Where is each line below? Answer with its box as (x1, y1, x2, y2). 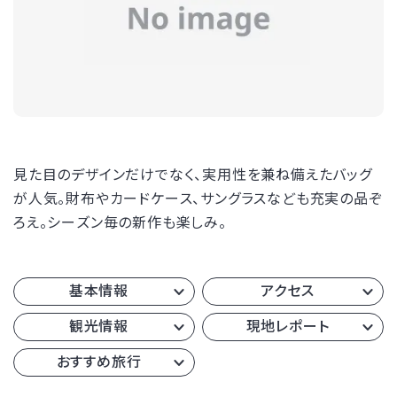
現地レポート (245, 317, 330, 335)
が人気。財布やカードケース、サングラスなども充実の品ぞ (13, 190, 383, 207)
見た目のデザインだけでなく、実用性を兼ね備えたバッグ (13, 166, 372, 183)
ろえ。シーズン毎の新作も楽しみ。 (13, 214, 227, 231)
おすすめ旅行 (56, 353, 142, 370)
